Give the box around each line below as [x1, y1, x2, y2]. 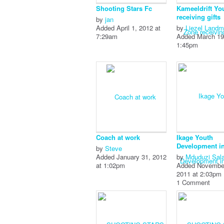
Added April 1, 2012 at [96, 23, 161, 32]
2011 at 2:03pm [176, 169, 222, 178]
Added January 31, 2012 [96, 152, 167, 161]
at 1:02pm [96, 160, 125, 170]
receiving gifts [176, 12, 221, 21]
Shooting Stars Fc [96, 3, 152, 13]
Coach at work [96, 132, 140, 142]
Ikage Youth [176, 132, 213, 142]
